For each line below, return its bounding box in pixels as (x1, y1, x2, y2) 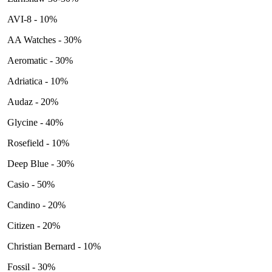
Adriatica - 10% (5, 75, 68, 86)
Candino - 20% (5, 199, 66, 210)
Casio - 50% (5, 178, 55, 189)
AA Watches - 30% (5, 34, 81, 45)
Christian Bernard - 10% (5, 240, 101, 251)
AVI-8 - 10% (5, 13, 57, 24)
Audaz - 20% (5, 96, 58, 107)
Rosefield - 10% (5, 137, 69, 148)
